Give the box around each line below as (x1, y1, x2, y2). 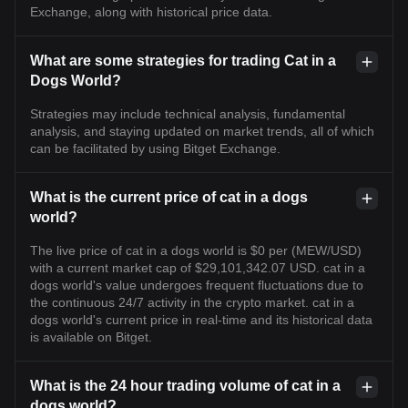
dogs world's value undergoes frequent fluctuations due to (30, 277, 363, 292)
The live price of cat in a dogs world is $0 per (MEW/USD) (30, 242, 362, 258)
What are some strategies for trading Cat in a (30, 52, 336, 68)
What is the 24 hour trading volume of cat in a (30, 377, 341, 393)
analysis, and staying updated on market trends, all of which (30, 123, 374, 138)
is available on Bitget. (30, 329, 152, 344)
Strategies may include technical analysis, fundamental (30, 106, 345, 121)
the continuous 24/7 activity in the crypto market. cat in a (30, 294, 354, 310)
